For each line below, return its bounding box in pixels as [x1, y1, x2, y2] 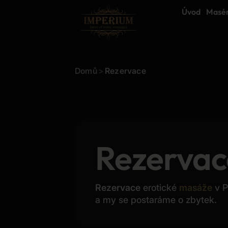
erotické [140, 182, 179, 193]
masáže [179, 182, 212, 193]
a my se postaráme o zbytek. [95, 194, 217, 205]
